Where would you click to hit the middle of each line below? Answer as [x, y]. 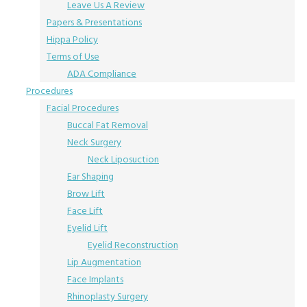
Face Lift [85, 211]
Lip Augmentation [104, 262]
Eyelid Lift [87, 228]
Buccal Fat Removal [108, 125]
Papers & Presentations [94, 22]
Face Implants [95, 279]
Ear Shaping [90, 176]
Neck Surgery [94, 142]
